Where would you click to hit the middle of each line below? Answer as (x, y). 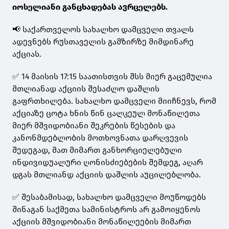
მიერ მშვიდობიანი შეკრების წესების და (94, 126)
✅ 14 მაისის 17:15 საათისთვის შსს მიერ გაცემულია (112, 77)
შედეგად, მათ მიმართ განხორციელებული (97, 150)
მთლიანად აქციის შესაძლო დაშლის (86, 89)
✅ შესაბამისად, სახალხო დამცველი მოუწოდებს (109, 197)
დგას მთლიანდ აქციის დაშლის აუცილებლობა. (108, 175)
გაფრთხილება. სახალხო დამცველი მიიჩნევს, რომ (114, 101)
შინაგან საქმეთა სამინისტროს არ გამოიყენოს (106, 210)
